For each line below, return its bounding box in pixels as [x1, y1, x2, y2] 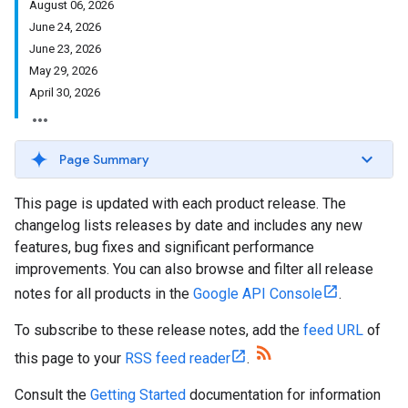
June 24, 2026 [29, 20, 101, 34]
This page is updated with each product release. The [15, 195, 346, 212]
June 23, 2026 [29, 42, 101, 56]
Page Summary [59, 151, 149, 168]
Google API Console [193, 285, 322, 302]
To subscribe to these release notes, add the [15, 321, 303, 339]
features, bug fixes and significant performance [15, 239, 314, 256]
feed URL [303, 321, 363, 339]
